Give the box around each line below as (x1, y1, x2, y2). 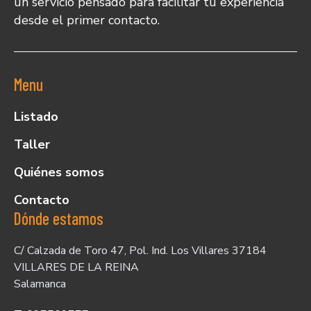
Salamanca (14, 276, 66, 292)
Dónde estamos (14, 208, 103, 229)
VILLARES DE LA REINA (14, 260, 139, 276)
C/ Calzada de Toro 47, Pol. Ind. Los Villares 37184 (14, 243, 267, 259)
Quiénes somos (14, 164, 104, 181)
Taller (14, 136, 50, 153)
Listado (14, 108, 58, 126)
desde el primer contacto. (14, 12, 160, 29)
